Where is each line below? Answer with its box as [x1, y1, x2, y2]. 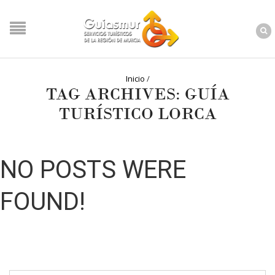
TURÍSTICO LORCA [58, 103, 217, 124]
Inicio [125, 73, 145, 84]
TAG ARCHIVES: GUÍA [45, 83, 230, 104]
